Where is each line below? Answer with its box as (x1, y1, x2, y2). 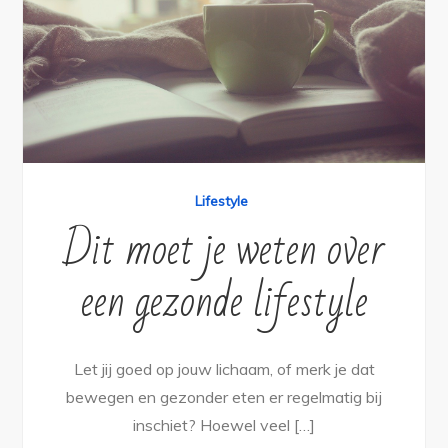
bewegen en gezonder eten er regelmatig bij (66, 386, 382, 407)
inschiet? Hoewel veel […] (133, 414, 315, 435)
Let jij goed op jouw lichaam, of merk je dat (73, 358, 375, 379)
